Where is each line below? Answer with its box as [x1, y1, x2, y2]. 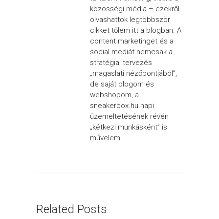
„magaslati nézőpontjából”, [90, 69, 177, 78]
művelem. [90, 133, 122, 142]
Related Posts [36, 202, 107, 216]
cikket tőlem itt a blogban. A [90, 26, 181, 35]
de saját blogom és [90, 80, 154, 88]
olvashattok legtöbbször [90, 15, 170, 24]
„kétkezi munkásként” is [90, 123, 167, 131]
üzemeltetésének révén [90, 112, 169, 121]
